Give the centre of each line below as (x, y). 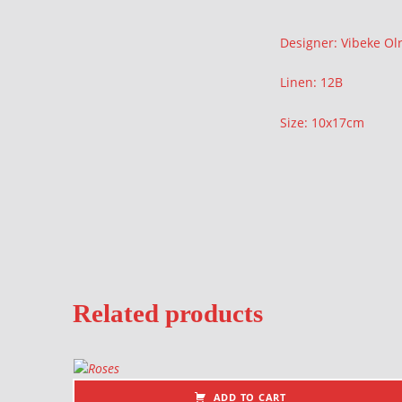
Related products (167, 314)
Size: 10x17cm (322, 123)
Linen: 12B (311, 83)
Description (287, 42)
